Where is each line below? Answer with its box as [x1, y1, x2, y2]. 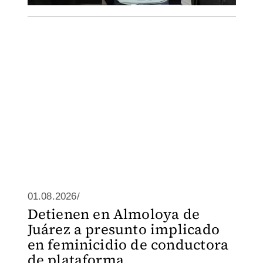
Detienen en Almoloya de [27, 204, 200, 224]
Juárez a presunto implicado [27, 220, 220, 239]
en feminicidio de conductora [27, 235, 229, 254]
